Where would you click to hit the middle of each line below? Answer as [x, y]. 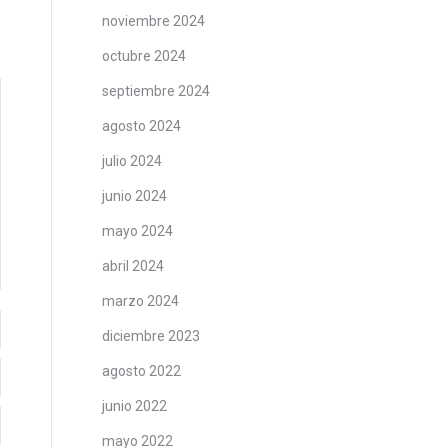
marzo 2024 [140, 301]
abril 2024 [133, 266]
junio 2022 [134, 406]
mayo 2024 [137, 231]
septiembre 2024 [156, 91]
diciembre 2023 [151, 336]
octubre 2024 [144, 56]
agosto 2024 [141, 126]
